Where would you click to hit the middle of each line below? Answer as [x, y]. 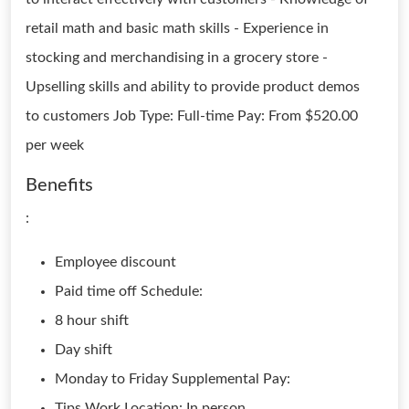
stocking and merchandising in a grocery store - [177, 58]
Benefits [59, 185]
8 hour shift [92, 320]
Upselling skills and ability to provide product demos [193, 87]
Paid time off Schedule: [129, 291]
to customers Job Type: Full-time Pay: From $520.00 [192, 116]
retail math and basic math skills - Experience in [177, 28]
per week [55, 145]
